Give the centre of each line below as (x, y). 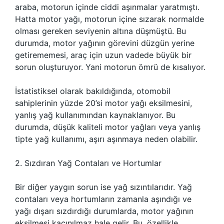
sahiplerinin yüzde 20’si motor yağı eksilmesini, (103, 103)
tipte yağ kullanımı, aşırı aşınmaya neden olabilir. (106, 139)
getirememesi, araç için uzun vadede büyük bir (103, 55)
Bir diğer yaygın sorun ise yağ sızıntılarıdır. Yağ (103, 187)
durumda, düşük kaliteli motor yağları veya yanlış (108, 127)
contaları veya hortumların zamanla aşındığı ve (103, 199)
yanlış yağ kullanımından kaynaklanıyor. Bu (95, 115)
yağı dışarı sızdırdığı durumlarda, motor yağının (104, 211)
